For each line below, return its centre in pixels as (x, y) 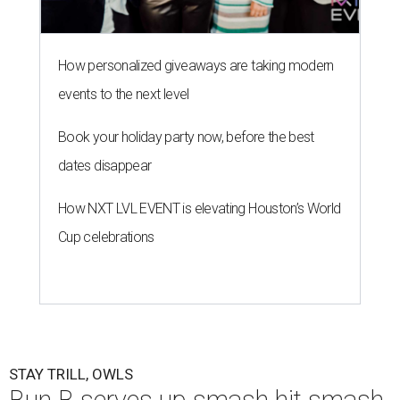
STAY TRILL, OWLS (71, 375)
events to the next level (124, 95)
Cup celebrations (106, 237)
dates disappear (105, 166)
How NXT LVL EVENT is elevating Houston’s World (200, 209)
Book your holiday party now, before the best (186, 137)
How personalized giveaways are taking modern (196, 66)
